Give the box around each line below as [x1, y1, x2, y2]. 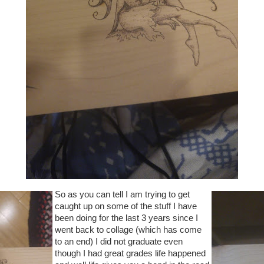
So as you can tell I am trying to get [55, 190, 190, 200]
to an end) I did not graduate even [55, 237, 183, 247]
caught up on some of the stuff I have [55, 202, 197, 212]
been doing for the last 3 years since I [55, 213, 198, 223]
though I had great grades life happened [55, 249, 206, 259]
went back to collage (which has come [55, 225, 202, 235]
